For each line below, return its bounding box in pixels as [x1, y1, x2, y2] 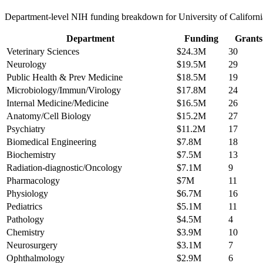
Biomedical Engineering [6, 136, 96, 147]
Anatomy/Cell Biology [6, 110, 91, 121]
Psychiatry [6, 123, 45, 134]
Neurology [6, 59, 46, 69]
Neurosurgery [6, 240, 58, 250]
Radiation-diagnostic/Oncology [6, 162, 122, 173]
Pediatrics [6, 201, 42, 211]
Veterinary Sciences [6, 46, 79, 56]
